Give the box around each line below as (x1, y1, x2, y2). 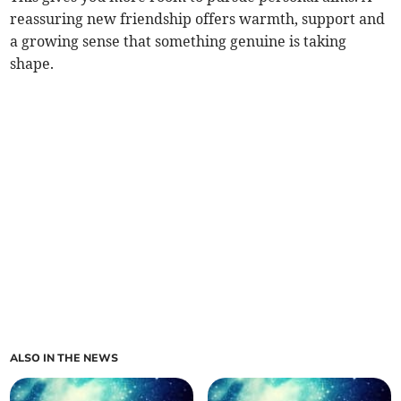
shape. (10, 55, 55, 73)
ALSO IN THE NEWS (10, 351, 119, 366)
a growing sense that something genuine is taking (10, 32, 347, 51)
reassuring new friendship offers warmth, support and (10, 10, 386, 29)
